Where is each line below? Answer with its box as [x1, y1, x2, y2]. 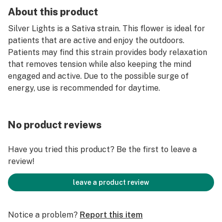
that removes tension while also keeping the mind [8, 59, 191, 69]
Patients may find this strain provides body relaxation [8, 48, 207, 57]
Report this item [80, 210, 143, 220]
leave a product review [73, 178, 149, 186]
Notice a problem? [8, 210, 78, 220]
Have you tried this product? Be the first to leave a [8, 145, 197, 154]
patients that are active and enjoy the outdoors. [8, 36, 184, 45]
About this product [8, 6, 98, 18]
